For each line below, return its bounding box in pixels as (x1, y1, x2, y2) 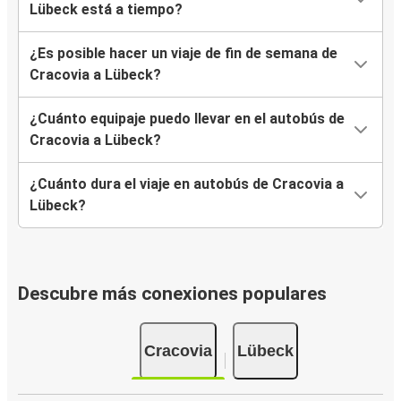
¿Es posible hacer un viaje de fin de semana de (30, 45, 337, 63)
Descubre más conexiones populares (18, 283, 327, 305)
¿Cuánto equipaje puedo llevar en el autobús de (30, 110, 345, 128)
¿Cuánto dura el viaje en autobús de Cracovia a (30, 175, 344, 193)
